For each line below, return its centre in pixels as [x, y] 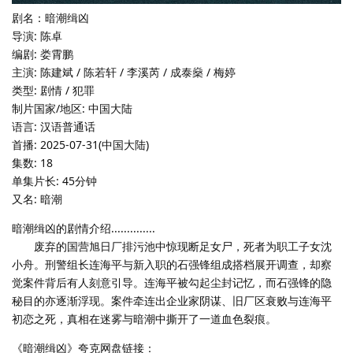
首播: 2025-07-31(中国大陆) [80, 144]
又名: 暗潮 [37, 199]
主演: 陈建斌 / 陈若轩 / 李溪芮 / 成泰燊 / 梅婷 [124, 72]
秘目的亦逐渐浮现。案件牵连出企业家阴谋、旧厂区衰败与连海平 [172, 300]
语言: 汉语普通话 [54, 126]
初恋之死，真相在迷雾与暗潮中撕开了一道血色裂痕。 [144, 318]
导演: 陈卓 [37, 35]
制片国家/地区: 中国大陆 [72, 108]
